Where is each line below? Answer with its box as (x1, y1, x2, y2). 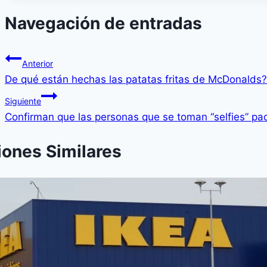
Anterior (22, 58, 53, 69)
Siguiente (5, 95, 41, 106)
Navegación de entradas (5, 13, 202, 34)
